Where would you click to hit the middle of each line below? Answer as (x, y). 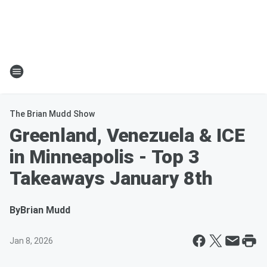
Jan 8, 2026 (31, 241)
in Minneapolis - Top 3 (105, 157)
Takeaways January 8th (111, 178)
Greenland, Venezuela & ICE (127, 135)
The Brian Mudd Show (52, 114)
